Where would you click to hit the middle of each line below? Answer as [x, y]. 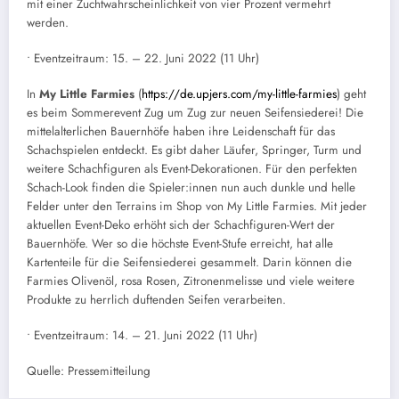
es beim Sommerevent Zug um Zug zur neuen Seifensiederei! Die [195, 112]
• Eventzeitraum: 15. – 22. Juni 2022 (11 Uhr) [143, 58]
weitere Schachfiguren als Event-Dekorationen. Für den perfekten [192, 168]
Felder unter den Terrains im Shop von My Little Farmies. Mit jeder [197, 206]
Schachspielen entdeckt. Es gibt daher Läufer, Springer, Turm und [194, 150]
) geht [351, 94]
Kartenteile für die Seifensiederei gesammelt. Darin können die [189, 262]
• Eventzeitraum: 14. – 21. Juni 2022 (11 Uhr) [142, 336]
